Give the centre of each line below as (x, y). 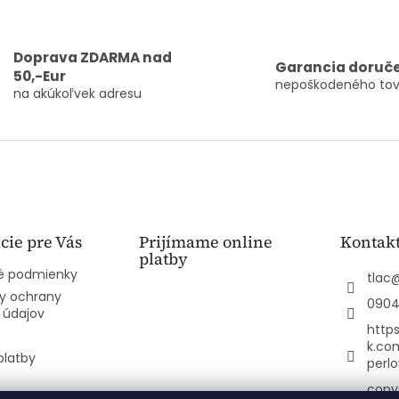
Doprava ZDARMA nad (92, 58)
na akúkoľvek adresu (77, 94)
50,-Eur (39, 77)
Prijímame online (205, 242)
